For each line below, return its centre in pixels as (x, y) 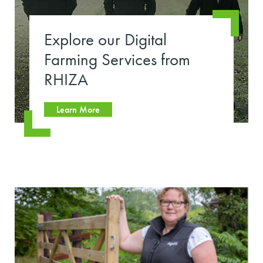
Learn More (78, 109)
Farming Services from (117, 60)
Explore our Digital (105, 40)
